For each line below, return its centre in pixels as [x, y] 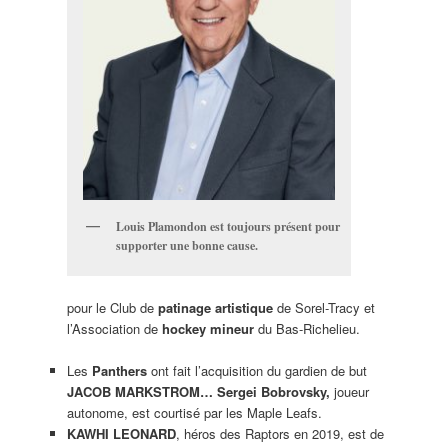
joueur [349, 392]
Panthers [119, 371]
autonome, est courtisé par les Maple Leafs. [194, 413]
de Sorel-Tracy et [323, 307]
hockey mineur [207, 328]
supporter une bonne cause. [186, 245]
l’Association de [114, 328]
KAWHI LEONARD [121, 434]
